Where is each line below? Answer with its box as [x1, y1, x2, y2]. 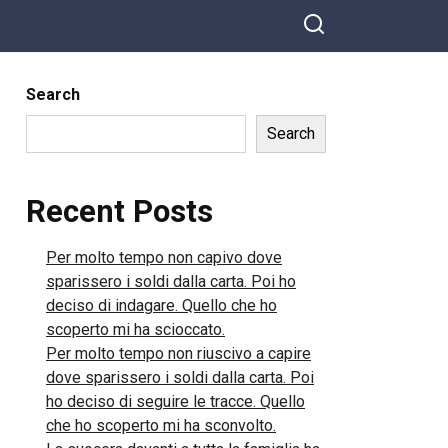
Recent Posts [26, 193, 213, 230]
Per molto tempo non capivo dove [46, 248, 282, 267]
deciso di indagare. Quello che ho [46, 296, 277, 315]
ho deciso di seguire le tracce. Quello [46, 392, 305, 411]
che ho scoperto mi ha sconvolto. [46, 416, 276, 435]
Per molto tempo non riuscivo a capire [46, 344, 311, 363]
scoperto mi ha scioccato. [46, 320, 225, 339]
